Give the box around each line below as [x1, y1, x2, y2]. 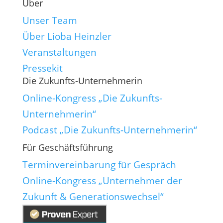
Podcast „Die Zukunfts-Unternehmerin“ [22, 123, 197, 136]
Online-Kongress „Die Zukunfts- [22, 92, 162, 105]
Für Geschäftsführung [22, 141, 113, 153]
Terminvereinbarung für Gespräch [22, 158, 176, 171]
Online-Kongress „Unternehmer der [22, 174, 182, 187]
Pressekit [22, 62, 63, 75]
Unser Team [22, 14, 77, 27]
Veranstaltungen [22, 46, 97, 59]
